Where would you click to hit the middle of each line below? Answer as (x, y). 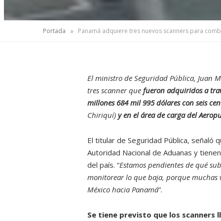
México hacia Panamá (123, 190)
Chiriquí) (102, 115)
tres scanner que (115, 91)
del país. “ (103, 165)
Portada (54, 31)
